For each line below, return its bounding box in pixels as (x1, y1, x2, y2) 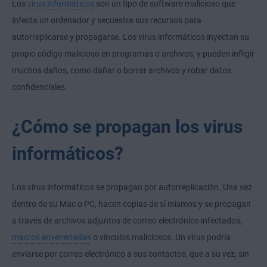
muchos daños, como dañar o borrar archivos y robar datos (12, 66, 231, 76)
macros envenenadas (12, 232, 91, 243)
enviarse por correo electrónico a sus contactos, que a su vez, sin (12, 249, 249, 259)
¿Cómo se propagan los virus (12, 116, 243, 138)
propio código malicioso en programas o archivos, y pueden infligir (12, 49, 254, 59)
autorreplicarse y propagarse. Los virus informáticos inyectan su (12, 32, 249, 42)
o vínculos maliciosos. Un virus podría (91, 232, 231, 243)
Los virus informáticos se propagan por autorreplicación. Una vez (12, 182, 252, 193)
